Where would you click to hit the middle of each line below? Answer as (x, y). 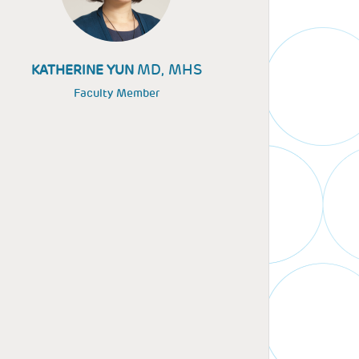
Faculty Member (116, 93)
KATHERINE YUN (84, 70)
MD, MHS (169, 69)
